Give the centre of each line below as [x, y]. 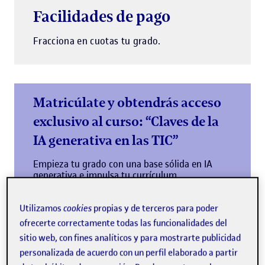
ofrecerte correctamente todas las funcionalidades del [124, 223]
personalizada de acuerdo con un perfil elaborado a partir [129, 253]
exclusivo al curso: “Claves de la [126, 122]
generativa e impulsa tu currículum [105, 175]
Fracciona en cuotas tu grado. [97, 41]
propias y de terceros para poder [155, 209]
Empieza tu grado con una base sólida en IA [123, 164]
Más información [68, 203]
